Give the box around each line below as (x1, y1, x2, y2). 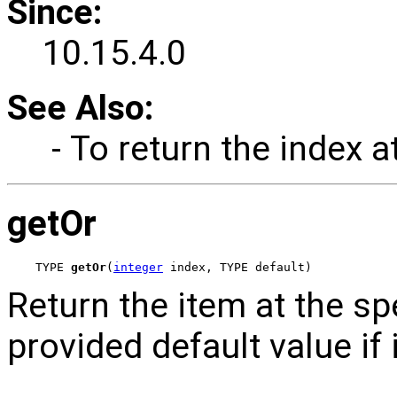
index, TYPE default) (163, 261, 312, 275)
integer (113, 261, 163, 275)
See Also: (7, 87, 153, 128)
